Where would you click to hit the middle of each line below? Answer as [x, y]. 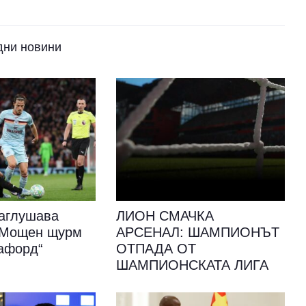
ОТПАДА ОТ [156, 249]
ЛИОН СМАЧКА [165, 216]
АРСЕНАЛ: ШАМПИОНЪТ [197, 232]
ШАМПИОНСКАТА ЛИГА [192, 265]
